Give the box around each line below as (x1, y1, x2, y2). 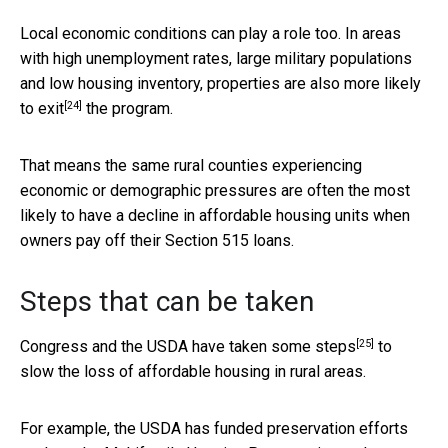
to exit (20, 98, 64, 118)
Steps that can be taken (20, 284, 314, 318)
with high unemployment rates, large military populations (20, 48, 412, 68)
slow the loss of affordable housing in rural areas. (20, 361, 366, 381)
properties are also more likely (207, 73, 421, 93)
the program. (82, 98, 173, 118)
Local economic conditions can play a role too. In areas (20, 23, 401, 43)
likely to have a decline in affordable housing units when (20, 205, 410, 225)
